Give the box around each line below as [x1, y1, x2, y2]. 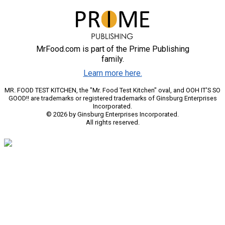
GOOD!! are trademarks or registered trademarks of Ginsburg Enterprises [8, 94, 217, 102]
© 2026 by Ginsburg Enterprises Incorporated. [46, 110, 179, 119]
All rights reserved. [85, 119, 140, 127]
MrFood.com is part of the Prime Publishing [36, 44, 189, 54]
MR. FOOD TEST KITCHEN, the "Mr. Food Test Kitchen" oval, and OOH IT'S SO [5, 86, 220, 94]
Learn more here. [83, 68, 142, 78]
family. [101, 54, 124, 64]
